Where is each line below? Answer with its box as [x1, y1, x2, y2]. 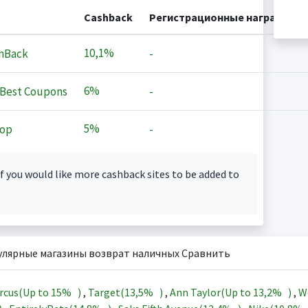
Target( [87, 285, 124, 299]
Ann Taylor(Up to [169, 285, 253, 299]
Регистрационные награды [148, 10, 291, 24]
